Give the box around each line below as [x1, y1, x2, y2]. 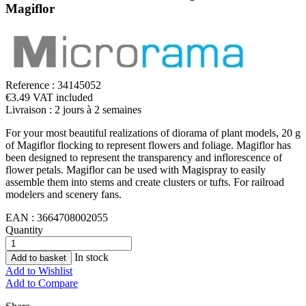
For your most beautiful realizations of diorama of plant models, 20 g [5, 127, 301, 139]
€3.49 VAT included [5, 92, 93, 104]
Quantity [5, 224, 43, 236]
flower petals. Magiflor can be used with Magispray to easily [5, 164, 266, 176]
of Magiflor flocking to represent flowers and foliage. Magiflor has [5, 139, 291, 152]
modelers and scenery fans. [5, 189, 122, 201]
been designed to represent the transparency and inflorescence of [5, 152, 282, 164]
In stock [74, 251, 109, 264]
